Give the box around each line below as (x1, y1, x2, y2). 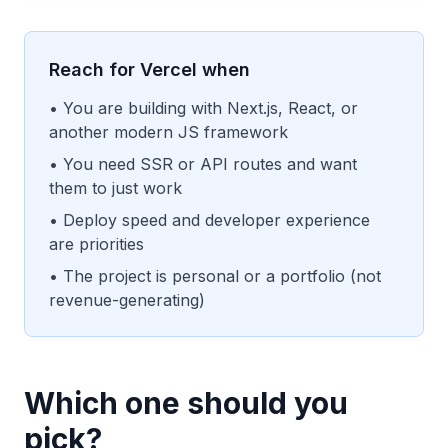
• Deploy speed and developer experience (49, 210, 370, 230)
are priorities (49, 234, 144, 254)
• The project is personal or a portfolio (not (49, 266, 381, 286)
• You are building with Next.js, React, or (49, 98, 358, 118)
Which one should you (24, 385, 348, 421)
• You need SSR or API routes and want (49, 154, 357, 174)
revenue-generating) (49, 290, 205, 310)
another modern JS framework (49, 122, 288, 142)
